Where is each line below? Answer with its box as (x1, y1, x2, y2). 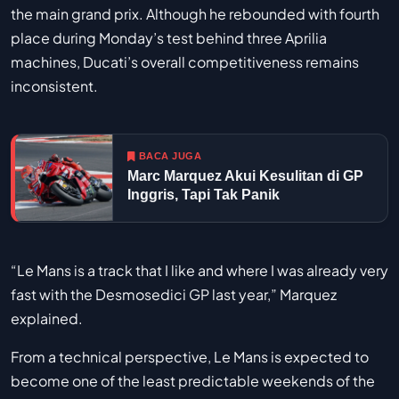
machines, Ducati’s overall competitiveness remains (11, 52, 359, 71)
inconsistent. (11, 76, 98, 95)
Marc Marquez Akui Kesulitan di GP (127, 167, 363, 183)
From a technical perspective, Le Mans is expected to (11, 346, 369, 366)
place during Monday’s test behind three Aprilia (11, 28, 327, 47)
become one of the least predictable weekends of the (11, 370, 375, 390)
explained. (11, 308, 83, 328)
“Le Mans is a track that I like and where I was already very (11, 260, 388, 280)
